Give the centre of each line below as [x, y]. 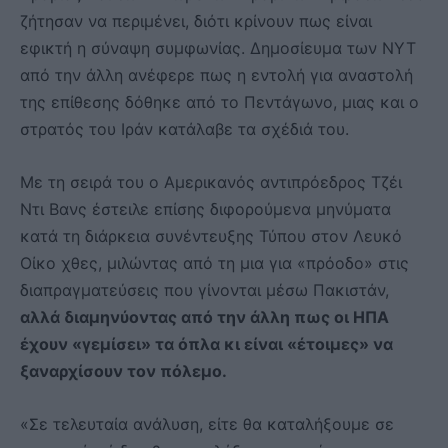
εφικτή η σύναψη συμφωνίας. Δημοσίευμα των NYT [218, 48]
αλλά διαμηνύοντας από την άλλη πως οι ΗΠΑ [204, 317]
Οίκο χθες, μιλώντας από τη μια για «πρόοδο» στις [214, 263]
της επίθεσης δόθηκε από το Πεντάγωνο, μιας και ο [219, 102]
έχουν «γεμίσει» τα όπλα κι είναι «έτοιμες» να [206, 344]
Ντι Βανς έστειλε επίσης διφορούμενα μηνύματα [205, 209]
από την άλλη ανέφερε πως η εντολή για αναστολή [216, 75]
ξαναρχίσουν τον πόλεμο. [123, 371]
